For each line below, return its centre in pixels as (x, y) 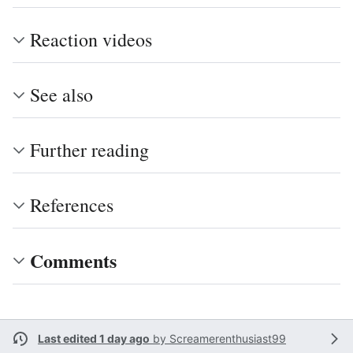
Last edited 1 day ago (94, 338)
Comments (73, 260)
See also (61, 95)
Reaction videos (91, 39)
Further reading (89, 150)
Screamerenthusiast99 (228, 338)
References (72, 205)
